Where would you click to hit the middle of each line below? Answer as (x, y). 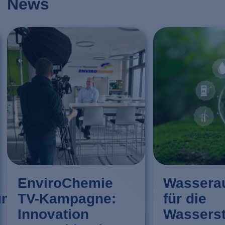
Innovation (53, 214)
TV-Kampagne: (67, 199)
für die (185, 199)
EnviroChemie (65, 183)
